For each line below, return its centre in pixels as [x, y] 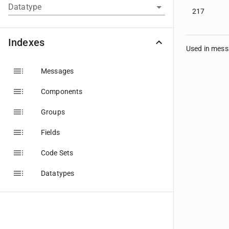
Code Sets [57, 153]
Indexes [27, 42]
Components [62, 91]
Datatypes [58, 173]
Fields [50, 132]
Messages [58, 71]
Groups [53, 112]
